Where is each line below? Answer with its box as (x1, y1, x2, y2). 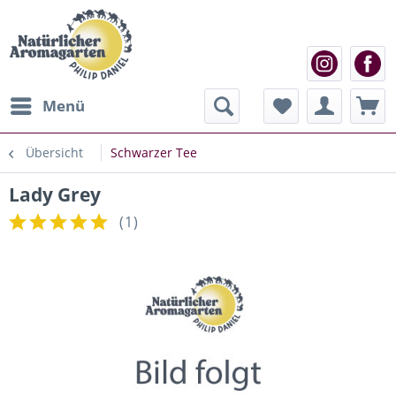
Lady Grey (9, 182, 101, 207)
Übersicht (26, 144, 83, 161)
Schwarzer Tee (110, 144, 197, 161)
